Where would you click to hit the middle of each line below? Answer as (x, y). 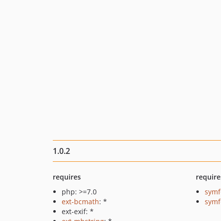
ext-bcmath (80, 202)
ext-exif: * (78, 211)
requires (67, 177)
